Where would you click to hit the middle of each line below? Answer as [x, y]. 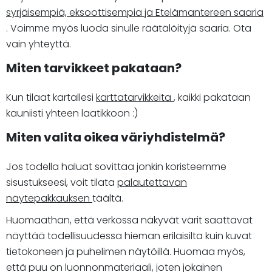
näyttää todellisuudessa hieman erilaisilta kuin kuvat [129, 236]
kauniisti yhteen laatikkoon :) [72, 113]
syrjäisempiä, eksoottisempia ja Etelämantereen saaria [135, 12]
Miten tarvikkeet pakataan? [94, 68]
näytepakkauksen [49, 198]
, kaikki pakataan [212, 97]
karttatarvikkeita [135, 97]
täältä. [108, 198]
